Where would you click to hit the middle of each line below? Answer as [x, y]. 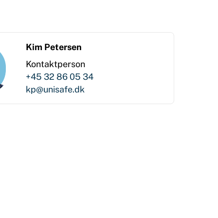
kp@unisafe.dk [55, 89]
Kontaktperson [56, 64]
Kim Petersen [54, 47]
